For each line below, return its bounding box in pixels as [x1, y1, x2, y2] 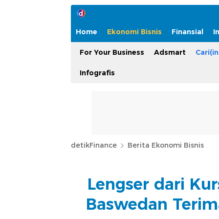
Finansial [172, 27, 203, 36]
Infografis [80, 68, 115, 77]
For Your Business [80, 48, 144, 57]
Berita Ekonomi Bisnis [128, 141, 204, 150]
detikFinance [71, 141, 117, 150]
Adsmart [154, 48, 186, 57]
